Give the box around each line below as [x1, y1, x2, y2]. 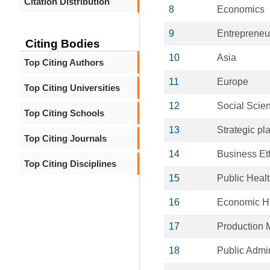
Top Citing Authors [24, 57, 104, 67]
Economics [217, 4, 265, 14]
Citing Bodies [25, 37, 100, 50]
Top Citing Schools [24, 108, 104, 118]
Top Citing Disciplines [24, 159, 116, 169]
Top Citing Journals [24, 133, 107, 143]
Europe [217, 77, 248, 87]
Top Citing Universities [24, 83, 120, 93]
